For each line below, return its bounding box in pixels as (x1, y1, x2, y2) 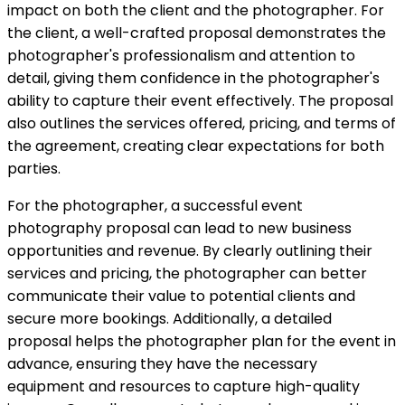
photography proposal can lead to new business (7, 217, 352, 239)
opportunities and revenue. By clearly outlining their (7, 240, 372, 261)
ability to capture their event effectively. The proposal (7, 89, 393, 111)
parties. (7, 157, 61, 179)
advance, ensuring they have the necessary (7, 353, 317, 374)
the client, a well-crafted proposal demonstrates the (7, 22, 386, 43)
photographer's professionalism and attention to (7, 44, 355, 66)
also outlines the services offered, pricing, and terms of (7, 112, 396, 134)
